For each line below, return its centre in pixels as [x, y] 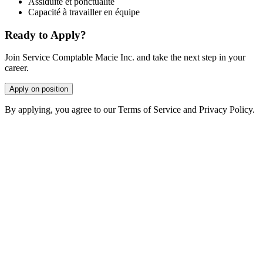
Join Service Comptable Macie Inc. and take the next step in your [125, 58]
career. [17, 68]
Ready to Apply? [45, 35]
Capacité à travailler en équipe [84, 12]
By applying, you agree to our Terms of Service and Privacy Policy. [130, 110]
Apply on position [39, 89]
